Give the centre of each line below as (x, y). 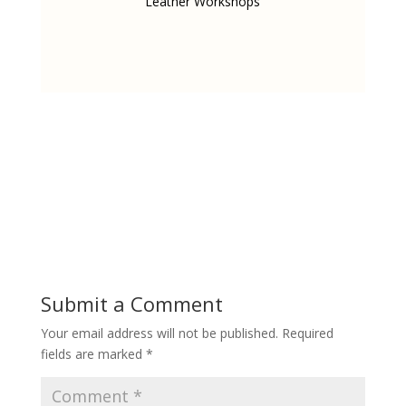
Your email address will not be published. (159, 333)
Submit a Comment (131, 303)
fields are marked (93, 353)
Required (307, 333)
